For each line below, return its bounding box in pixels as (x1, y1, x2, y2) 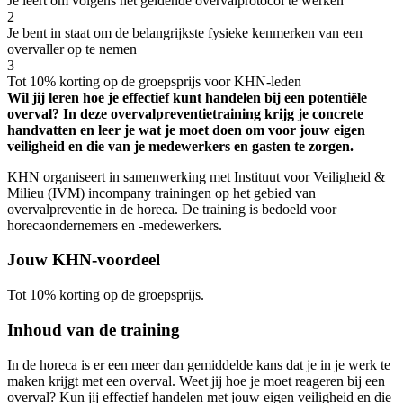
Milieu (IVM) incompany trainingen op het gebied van (7, 184, 316, 201)
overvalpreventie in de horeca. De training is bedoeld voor (7, 201, 336, 217)
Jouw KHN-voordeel (7, 250, 160, 270)
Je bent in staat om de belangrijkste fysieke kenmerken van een (7, 24, 363, 40)
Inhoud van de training (7, 319, 180, 339)
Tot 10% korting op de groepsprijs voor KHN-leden (7, 73, 301, 89)
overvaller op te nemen (7, 40, 137, 57)
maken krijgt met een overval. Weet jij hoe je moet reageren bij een (7, 372, 385, 389)
